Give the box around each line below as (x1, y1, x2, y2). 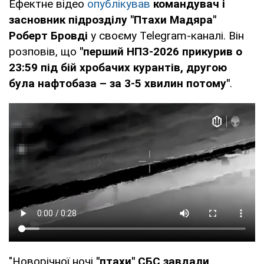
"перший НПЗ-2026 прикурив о (80, 44, 242, 58)
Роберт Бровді (9, 28, 88, 42)
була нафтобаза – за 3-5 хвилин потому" (9, 76, 230, 90)
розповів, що (9, 44, 80, 58)
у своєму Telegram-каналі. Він (88, 28, 244, 42)
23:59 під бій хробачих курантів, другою (9, 60, 227, 74)
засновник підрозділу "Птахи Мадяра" (9, 12, 216, 27)
